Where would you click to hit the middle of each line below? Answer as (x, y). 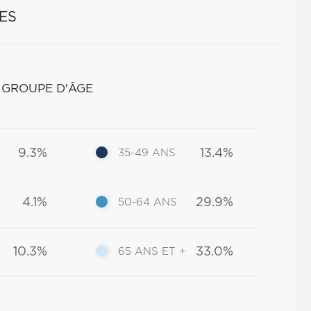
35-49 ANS (147, 153)
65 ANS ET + (152, 252)
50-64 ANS (148, 202)
